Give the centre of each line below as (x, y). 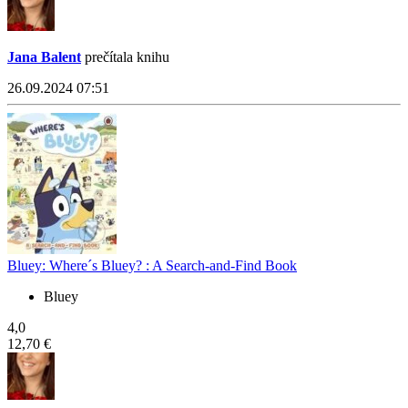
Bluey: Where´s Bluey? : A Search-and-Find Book (152, 266)
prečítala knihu (125, 57)
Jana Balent (44, 57)
